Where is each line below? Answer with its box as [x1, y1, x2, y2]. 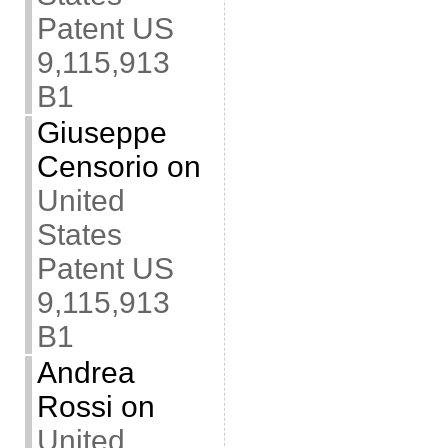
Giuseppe [36, 116, 167, 149]
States [36, 218, 122, 251]
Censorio [36, 150, 159, 183]
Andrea [36, 356, 135, 389]
